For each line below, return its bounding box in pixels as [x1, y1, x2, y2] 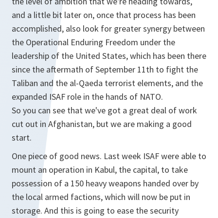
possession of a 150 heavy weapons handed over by [12, 178, 199, 189]
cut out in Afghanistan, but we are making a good [12, 118, 192, 129]
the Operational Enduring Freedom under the [12, 36, 175, 48]
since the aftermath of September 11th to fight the [12, 64, 198, 75]
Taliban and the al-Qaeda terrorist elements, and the [12, 77, 203, 89]
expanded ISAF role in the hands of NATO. [12, 91, 163, 102]
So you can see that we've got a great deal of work [12, 105, 197, 116]
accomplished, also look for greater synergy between [12, 23, 205, 34]
